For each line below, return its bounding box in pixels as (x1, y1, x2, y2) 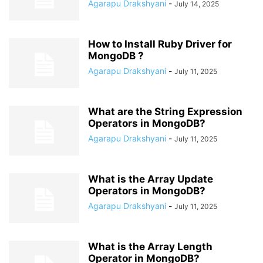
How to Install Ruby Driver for (88, 38, 232, 50)
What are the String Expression (88, 106, 242, 117)
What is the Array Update (88, 173, 213, 185)
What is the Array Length (88, 241, 213, 252)
